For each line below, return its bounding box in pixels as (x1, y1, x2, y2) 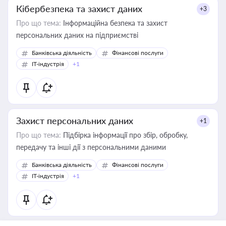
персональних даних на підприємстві (16, 31, 138, 39)
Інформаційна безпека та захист (61, 19, 167, 27)
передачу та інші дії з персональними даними (16, 143, 166, 151)
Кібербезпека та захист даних (16, 3, 142, 14)
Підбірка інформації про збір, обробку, (61, 131, 188, 139)
